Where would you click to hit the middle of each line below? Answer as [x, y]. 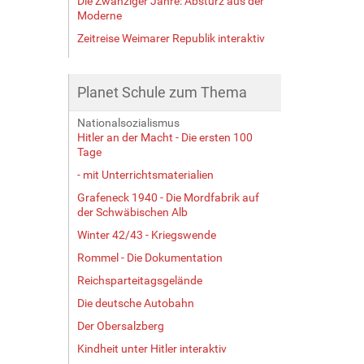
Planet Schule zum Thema [162, 92]
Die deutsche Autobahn [135, 303]
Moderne [99, 15]
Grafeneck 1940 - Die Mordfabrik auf [168, 197]
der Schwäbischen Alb [132, 212]
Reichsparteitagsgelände [139, 280]
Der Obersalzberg [120, 325]
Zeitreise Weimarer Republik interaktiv [171, 38]
